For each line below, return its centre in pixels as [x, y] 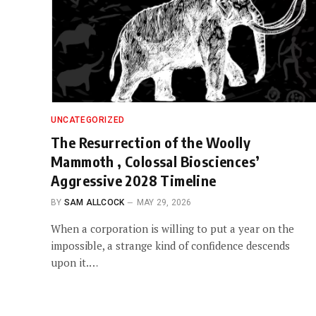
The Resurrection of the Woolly [151, 142]
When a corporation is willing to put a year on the [172, 228]
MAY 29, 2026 [164, 202]
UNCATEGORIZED [88, 120]
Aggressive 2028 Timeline [134, 180]
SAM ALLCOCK [94, 202]
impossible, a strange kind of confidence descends [170, 245]
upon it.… [74, 262]
